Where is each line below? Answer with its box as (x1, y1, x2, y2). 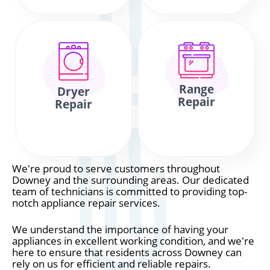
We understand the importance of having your (12, 222, 228, 236)
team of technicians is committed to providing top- (12, 184, 247, 198)
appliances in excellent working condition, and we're (12, 234, 254, 248)
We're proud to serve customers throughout (12, 162, 220, 175)
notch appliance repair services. (12, 196, 160, 210)
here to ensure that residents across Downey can (12, 245, 242, 259)
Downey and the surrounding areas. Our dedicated (12, 173, 249, 187)
